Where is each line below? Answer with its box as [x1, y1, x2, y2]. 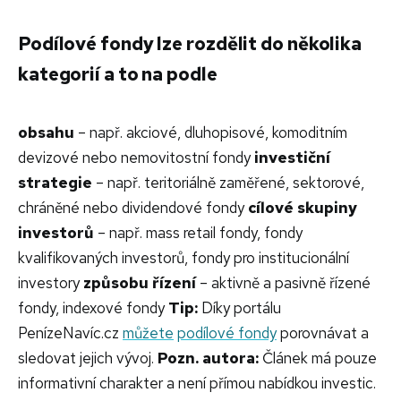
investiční [254, 147, 330, 167]
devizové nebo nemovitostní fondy [18, 147, 254, 167]
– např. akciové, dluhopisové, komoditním [74, 122, 347, 142]
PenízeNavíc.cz [18, 322, 123, 343]
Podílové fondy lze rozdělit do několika [18, 30, 363, 55]
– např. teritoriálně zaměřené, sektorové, [92, 172, 364, 192]
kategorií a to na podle [18, 61, 218, 86]
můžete [123, 322, 174, 343]
